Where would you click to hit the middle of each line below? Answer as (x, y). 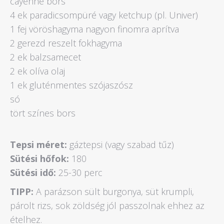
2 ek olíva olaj (37, 71)
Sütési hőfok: (39, 158)
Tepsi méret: (38, 144)
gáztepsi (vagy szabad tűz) (120, 144)
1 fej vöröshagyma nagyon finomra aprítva (94, 29)
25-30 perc (79, 172)
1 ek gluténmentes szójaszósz (71, 85)
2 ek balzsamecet (45, 57)
